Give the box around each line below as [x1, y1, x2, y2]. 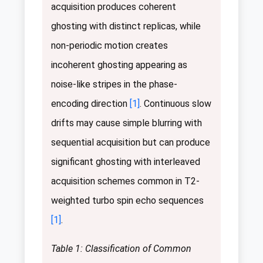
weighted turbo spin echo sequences [51, 194, 204, 206]
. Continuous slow [140, 97, 211, 109]
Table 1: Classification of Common [51, 242, 191, 254]
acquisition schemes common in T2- [51, 175, 200, 187]
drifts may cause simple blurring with [51, 117, 202, 129]
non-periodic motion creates [51, 39, 168, 51]
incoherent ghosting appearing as [51, 59, 187, 70]
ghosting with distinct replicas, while [51, 20, 201, 32]
